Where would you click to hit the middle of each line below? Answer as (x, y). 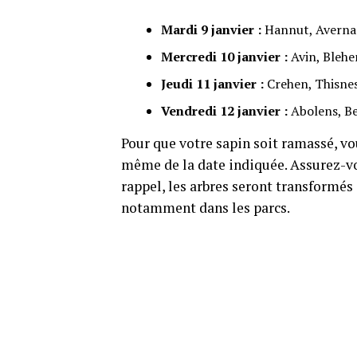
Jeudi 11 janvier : (212, 84)
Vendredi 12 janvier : (224, 111)
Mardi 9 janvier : (211, 30)
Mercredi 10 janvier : (224, 57)
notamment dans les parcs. (206, 208)
